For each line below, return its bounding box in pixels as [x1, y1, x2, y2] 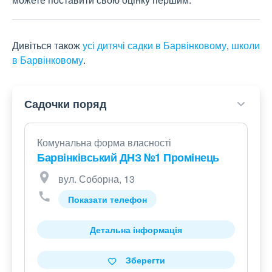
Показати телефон [68, 193, 147, 206]
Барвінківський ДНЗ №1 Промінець [37, 149, 219, 166]
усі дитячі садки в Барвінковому [83, 38, 226, 53]
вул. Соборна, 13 [58, 172, 135, 186]
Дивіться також [12, 38, 83, 53]
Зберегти [125, 254, 165, 267]
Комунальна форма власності [37, 135, 171, 150]
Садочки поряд [24, 96, 106, 112]
